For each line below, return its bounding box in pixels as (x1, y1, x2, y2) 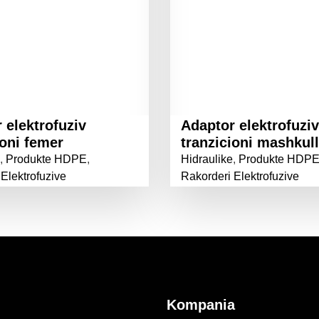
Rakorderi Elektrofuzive (181, 170, 299, 182)
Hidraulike (181, 153, 233, 165)
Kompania (167, 297, 235, 313)
